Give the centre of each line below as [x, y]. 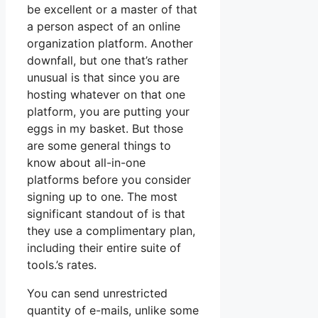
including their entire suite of [104, 248]
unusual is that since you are [103, 78]
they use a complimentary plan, [111, 231]
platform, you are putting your [108, 112]
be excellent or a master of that [112, 10]
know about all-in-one [86, 163]
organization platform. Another [110, 44]
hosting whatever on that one [106, 95]
